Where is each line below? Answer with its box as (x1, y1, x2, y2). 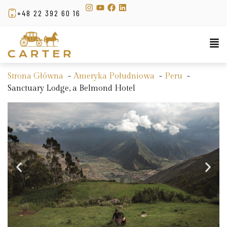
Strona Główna (8, 71, 63, 82)
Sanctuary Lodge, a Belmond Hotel (8, 84, 135, 94)
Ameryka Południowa (73, 71, 155, 82)
